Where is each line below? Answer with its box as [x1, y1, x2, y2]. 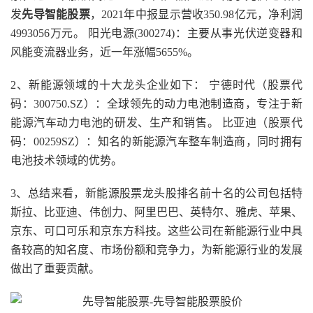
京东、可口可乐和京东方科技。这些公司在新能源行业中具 [10, 225, 303, 237]
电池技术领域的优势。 [10, 154, 122, 166]
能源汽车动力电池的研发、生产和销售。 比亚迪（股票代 [10, 117, 303, 129]
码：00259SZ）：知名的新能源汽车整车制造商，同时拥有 [10, 136, 303, 147]
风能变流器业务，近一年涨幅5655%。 [10, 46, 198, 58]
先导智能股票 [22, 8, 90, 20]
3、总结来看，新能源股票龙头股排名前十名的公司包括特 [10, 187, 303, 199]
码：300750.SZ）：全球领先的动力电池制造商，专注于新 [10, 98, 303, 110]
